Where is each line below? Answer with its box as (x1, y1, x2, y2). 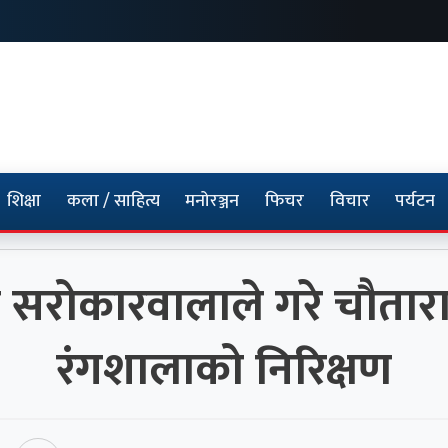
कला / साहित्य (66, 186, 160, 217)
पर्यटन (395, 186, 436, 217)
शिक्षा (7, 186, 42, 217)
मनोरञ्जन (185, 186, 240, 217)
